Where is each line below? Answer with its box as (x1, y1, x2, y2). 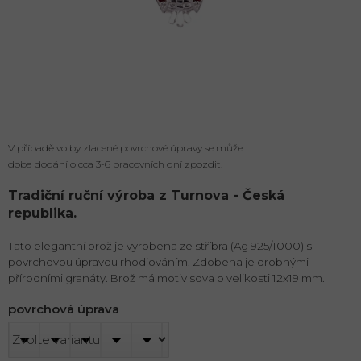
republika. (8, 205, 81, 222)
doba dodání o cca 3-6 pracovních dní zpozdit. (8, 158, 222, 171)
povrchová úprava (8, 301, 119, 317)
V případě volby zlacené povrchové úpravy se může (8, 142, 243, 155)
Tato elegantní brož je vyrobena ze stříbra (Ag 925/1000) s (8, 239, 312, 253)
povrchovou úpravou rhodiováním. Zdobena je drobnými (8, 255, 309, 269)
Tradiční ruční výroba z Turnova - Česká (8, 188, 284, 204)
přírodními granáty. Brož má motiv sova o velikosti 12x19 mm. (8, 272, 325, 285)
